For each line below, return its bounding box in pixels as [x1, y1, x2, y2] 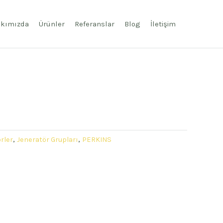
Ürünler [39, 19, 65, 28]
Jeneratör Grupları [17, 135, 78, 144]
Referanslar [75, 19, 114, 28]
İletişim [150, 19, 176, 28]
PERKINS [82, 135, 111, 144]
